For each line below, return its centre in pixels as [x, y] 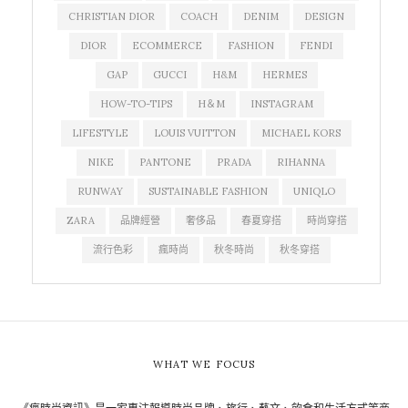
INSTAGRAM [281, 104]
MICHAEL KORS [301, 133]
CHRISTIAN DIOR [112, 17]
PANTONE [165, 163]
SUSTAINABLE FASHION [208, 192]
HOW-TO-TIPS [136, 104]
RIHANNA [301, 163]
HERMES [284, 75]
